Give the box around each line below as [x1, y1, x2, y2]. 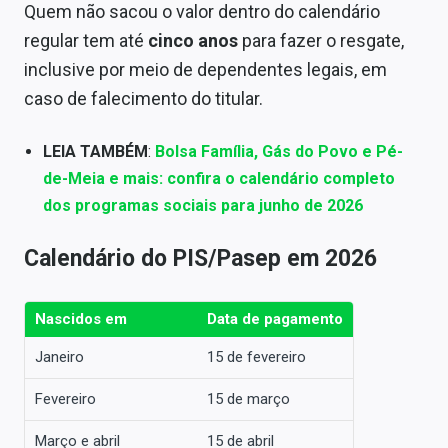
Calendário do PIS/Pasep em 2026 [24, 244, 377, 272]
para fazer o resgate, [238, 30, 404, 52]
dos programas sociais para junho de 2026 [43, 196, 364, 216]
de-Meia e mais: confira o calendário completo [43, 169, 396, 189]
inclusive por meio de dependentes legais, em [24, 59, 387, 81]
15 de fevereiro [207, 347, 306, 366]
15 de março [207, 389, 290, 408]
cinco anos [148, 30, 238, 52]
